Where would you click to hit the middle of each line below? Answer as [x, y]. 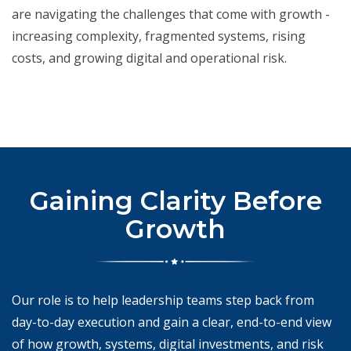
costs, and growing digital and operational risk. [149, 58]
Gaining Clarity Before [175, 201]
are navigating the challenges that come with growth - [171, 14]
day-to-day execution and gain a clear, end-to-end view [172, 322]
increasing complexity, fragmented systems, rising [159, 36]
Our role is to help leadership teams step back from [163, 300]
